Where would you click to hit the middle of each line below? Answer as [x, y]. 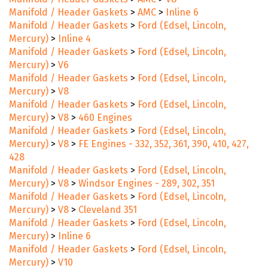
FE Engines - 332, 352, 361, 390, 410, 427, [164, 145]
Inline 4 [74, 40]
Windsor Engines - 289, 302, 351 [147, 185]
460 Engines [105, 119]
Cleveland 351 [108, 211]
